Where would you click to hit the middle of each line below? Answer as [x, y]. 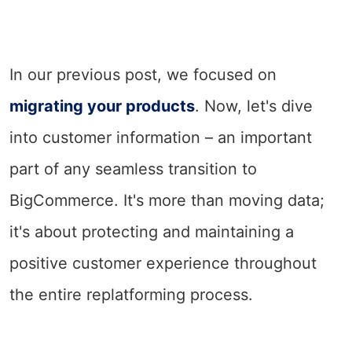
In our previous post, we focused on [143, 74]
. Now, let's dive [254, 106]
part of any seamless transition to [133, 169]
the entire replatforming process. [131, 294]
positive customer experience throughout [163, 263]
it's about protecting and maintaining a [152, 231]
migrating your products [102, 106]
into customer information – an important [161, 137]
